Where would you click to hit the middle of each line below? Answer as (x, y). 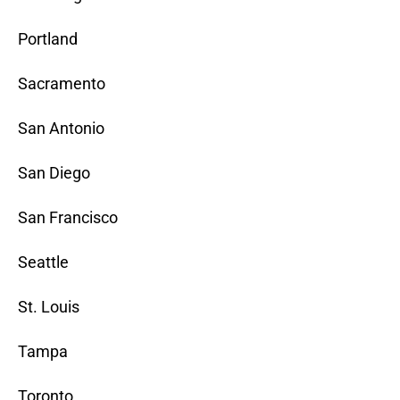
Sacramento (62, 84)
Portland (48, 39)
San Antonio (61, 129)
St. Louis (49, 307)
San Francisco (68, 218)
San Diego (54, 173)
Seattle (43, 262)
